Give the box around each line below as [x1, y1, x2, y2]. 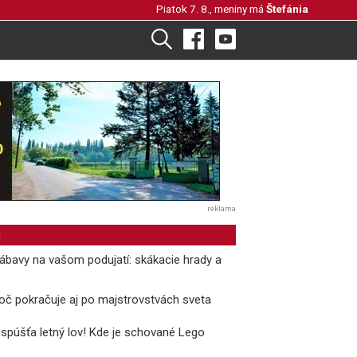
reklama [207, 204, 236, 213]
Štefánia [266, 2, 308, 15]
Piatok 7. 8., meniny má [156, 2, 266, 15]
